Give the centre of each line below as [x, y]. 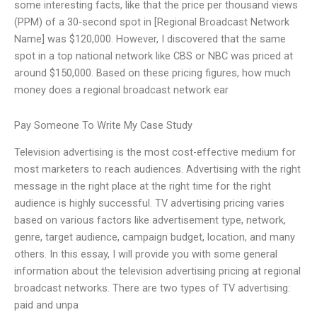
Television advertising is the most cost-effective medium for [155, 152]
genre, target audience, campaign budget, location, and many [155, 237]
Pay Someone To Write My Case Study [103, 125]
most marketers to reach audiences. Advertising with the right [157, 169]
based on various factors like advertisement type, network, [150, 220]
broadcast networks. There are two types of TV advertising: [152, 288]
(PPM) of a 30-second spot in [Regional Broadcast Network [152, 22]
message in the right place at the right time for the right [143, 186]
